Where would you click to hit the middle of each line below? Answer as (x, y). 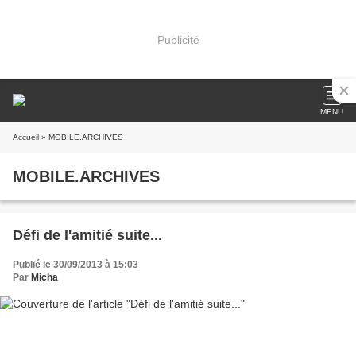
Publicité (178, 39)
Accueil (26, 137)
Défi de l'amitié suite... (87, 235)
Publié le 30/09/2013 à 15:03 (75, 265)
